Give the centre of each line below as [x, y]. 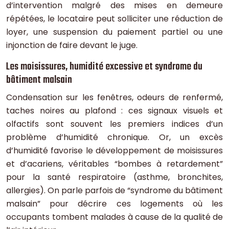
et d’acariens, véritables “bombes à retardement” [114, 164]
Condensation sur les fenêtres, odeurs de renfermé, [114, 98]
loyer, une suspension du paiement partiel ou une [114, 32]
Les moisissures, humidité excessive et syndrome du [104, 67]
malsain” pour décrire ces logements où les [114, 204]
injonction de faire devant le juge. [72, 45]
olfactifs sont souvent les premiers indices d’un [114, 124]
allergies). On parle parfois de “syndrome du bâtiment [114, 191]
